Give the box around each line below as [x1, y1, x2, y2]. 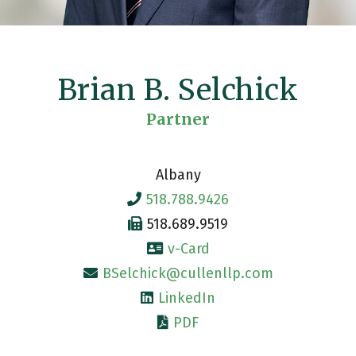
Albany [155, 166, 201, 184]
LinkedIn [158, 289, 215, 307]
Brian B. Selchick [57, 72, 299, 108]
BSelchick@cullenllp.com [102, 265, 273, 282]
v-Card [167, 240, 210, 257]
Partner [146, 110, 210, 129]
